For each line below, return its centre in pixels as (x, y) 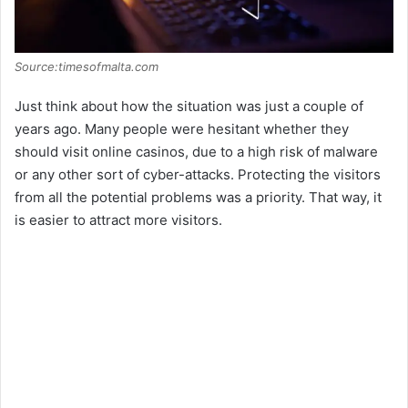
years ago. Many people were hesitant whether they (182, 129)
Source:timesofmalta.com (87, 67)
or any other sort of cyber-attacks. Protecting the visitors (198, 175)
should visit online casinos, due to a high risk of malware (196, 152)
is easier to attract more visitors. (118, 220)
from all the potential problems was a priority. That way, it (198, 198)
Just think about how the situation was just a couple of (189, 107)
